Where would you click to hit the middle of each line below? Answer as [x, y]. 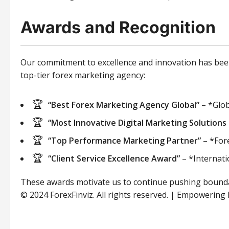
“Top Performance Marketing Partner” [124, 141]
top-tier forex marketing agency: [83, 75]
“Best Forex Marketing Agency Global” [124, 105]
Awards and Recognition [118, 28]
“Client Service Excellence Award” [114, 159]
